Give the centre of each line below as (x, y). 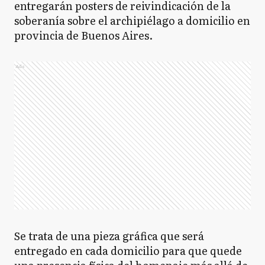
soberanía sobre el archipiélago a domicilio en (132, 20)
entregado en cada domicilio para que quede (128, 251)
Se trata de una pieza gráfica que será (109, 236)
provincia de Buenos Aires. (83, 35)
